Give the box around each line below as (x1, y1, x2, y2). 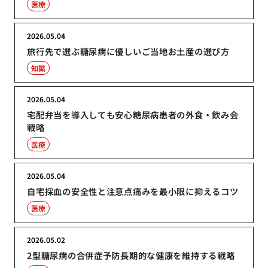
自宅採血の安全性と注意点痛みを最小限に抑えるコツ (27, 184, 239, 197)
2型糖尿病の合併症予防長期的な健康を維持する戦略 (27, 248, 235, 261)
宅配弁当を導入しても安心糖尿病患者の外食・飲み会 (27, 108, 239, 121)
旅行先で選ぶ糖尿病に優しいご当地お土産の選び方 (27, 44, 230, 57)
